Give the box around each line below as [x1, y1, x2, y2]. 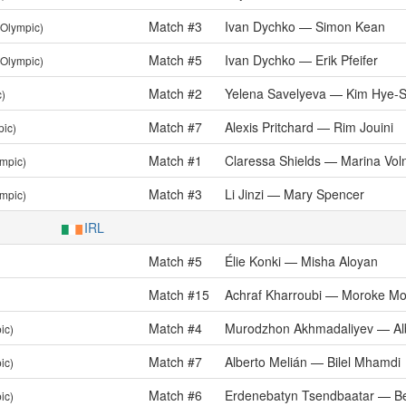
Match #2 [149, 84, 202, 102]
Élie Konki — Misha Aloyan [225, 252, 378, 270]
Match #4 [149, 319, 202, 337]
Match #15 [149, 285, 209, 304]
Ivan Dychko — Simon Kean [225, 17, 385, 35]
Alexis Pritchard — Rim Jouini [225, 118, 393, 136]
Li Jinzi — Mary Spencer [225, 185, 364, 203]
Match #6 [149, 386, 202, 404]
